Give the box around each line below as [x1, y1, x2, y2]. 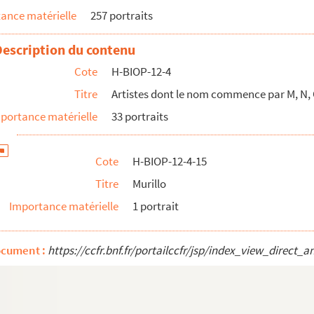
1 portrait [132, 198, 179, 214]
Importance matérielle [9, 198, 118, 214]
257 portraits [90, 8, 153, 23]
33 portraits [111, 109, 168, 124]
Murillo [132, 176, 166, 191]
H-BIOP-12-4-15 [132, 153, 207, 169]
